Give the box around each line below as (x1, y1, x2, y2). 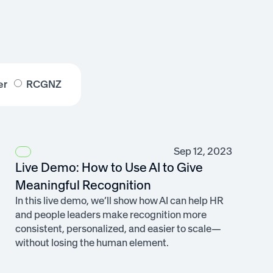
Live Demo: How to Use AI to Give (15, 160, 203, 175)
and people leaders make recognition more (15, 208, 207, 221)
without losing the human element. (15, 236, 169, 249)
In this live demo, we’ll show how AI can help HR (15, 194, 224, 207)
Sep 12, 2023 (173, 145, 232, 158)
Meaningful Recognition (15, 177, 151, 193)
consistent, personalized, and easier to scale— (15, 222, 221, 235)
